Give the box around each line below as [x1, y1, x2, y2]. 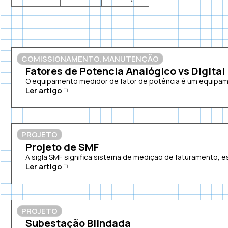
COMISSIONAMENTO [21, 53, 100, 64]
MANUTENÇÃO [103, 53, 159, 64]
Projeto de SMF [25, 140, 99, 154]
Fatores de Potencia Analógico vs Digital [25, 64, 225, 78]
